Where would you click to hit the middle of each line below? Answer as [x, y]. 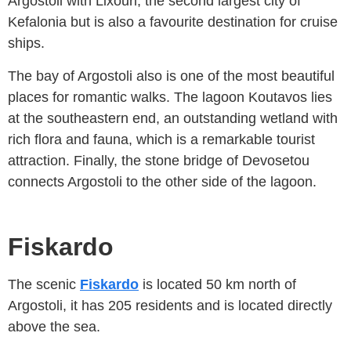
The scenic [44, 284]
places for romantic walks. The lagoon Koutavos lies [170, 97]
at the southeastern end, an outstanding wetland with [173, 118]
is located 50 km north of [217, 284]
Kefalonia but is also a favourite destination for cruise [173, 22]
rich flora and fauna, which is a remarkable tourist [161, 139]
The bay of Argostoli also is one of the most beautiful [171, 76]
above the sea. [54, 326]
